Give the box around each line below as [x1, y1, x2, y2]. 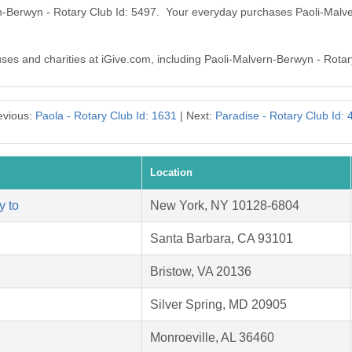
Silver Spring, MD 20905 [150, 298, 287, 312]
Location [150, 167, 192, 179]
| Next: [177, 109, 215, 123]
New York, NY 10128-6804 [150, 199, 299, 213]
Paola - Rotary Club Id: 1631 [35, 109, 177, 123]
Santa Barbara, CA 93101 [150, 232, 293, 246]
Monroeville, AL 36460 [150, 331, 274, 345]
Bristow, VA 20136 [150, 265, 251, 279]
